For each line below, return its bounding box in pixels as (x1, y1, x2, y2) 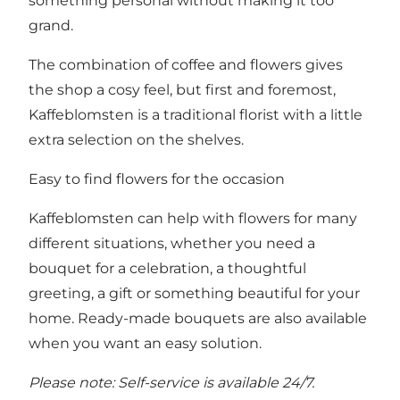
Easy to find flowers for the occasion (29, 171, 285, 188)
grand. (29, 17, 73, 35)
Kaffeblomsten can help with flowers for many (29, 210, 357, 228)
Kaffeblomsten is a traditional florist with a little (29, 106, 362, 124)
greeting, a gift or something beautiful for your (29, 285, 360, 303)
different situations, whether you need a (29, 235, 315, 253)
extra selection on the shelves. (29, 131, 244, 149)
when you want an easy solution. (29, 335, 262, 353)
